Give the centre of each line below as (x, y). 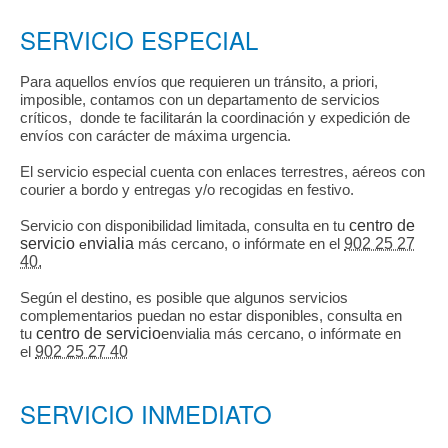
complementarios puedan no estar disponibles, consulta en (211, 315)
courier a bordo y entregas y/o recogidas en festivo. (187, 189)
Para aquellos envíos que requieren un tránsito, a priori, (199, 81)
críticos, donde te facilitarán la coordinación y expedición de (215, 117)
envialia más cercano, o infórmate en (281, 333)
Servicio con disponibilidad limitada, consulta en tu (184, 225)
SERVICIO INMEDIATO (146, 413)
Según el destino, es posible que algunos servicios (184, 297)
